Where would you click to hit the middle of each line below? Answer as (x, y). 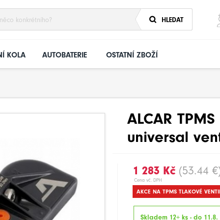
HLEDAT (172, 20)
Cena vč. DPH (148, 180)
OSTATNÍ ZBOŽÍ (132, 55)
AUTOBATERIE (65, 55)
